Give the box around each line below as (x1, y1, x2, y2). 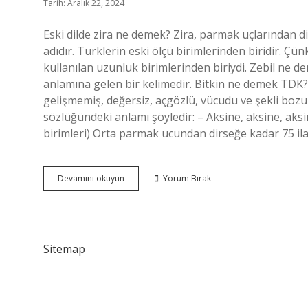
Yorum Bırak (163, 173, 211, 184)
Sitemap (43, 241, 85, 256)
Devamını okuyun (58, 173, 124, 184)
